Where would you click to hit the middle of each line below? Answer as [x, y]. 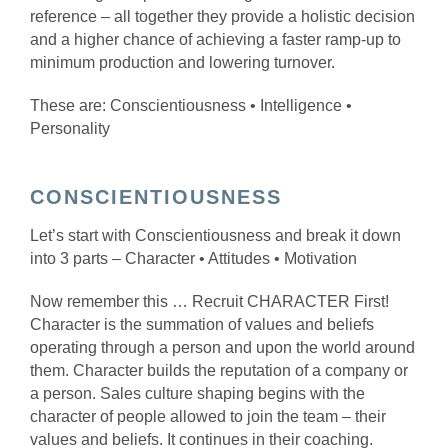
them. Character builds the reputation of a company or [219, 370]
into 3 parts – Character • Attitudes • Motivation [195, 258]
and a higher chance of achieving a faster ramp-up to [215, 39]
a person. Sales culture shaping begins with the [197, 393]
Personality [70, 128]
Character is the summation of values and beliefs [202, 324]
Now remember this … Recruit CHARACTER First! [209, 301]
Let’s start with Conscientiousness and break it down [215, 235]
